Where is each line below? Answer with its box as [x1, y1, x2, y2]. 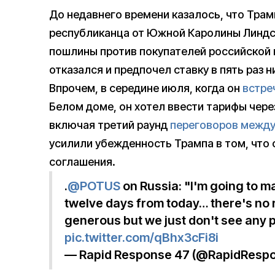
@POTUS [68, 179, 120, 194]
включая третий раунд [49, 118, 170, 132]
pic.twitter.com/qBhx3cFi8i [64, 230, 219, 246]
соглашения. [49, 155, 115, 169]
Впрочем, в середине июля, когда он [49, 82, 242, 95]
